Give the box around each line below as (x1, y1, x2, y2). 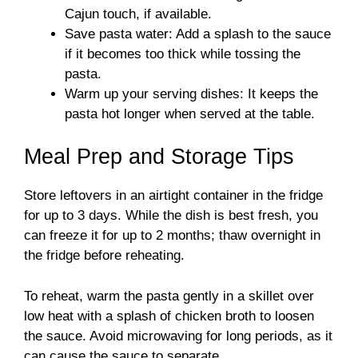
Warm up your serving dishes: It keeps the (65, 86, 318, 101)
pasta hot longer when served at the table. (65, 105, 315, 121)
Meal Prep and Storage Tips (24, 145, 294, 169)
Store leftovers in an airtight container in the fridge (24, 188, 323, 203)
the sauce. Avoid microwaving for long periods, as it (24, 328, 332, 344)
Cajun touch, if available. (65, 6, 212, 22)
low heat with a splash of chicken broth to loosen (24, 308, 314, 324)
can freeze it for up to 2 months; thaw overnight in (24, 228, 320, 243)
